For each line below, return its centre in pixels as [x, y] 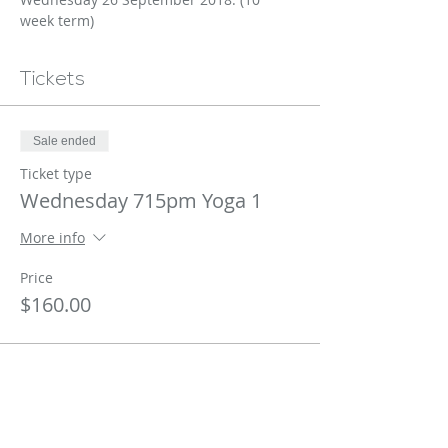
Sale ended [64, 141]
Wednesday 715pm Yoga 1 [141, 200]
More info [52, 238]
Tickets [52, 80]
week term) [57, 20]
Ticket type [56, 173]
